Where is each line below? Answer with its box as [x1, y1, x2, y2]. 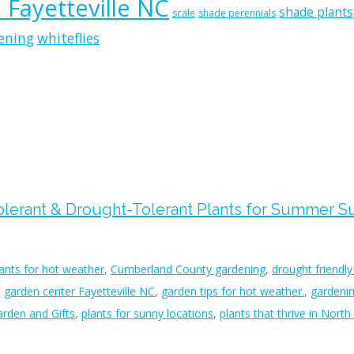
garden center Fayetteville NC [4, 284, 155, 299]
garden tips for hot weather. [161, 284, 304, 299]
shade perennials [198, 6, 276, 20]
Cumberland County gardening [111, 262, 265, 277]
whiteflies [37, 28, 100, 47]
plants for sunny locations [81, 306, 213, 322]
